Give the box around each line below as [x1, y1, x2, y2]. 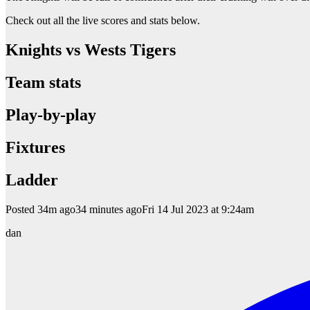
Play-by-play [6, 106, 96, 125]
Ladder [6, 170, 58, 189]
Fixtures [6, 138, 65, 157]
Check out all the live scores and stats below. [6, 15, 200, 27]
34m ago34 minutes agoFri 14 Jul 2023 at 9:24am [37, 203, 254, 215]
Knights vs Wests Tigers [6, 41, 176, 60]
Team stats [6, 73, 81, 92]
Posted [6, 203, 35, 215]
